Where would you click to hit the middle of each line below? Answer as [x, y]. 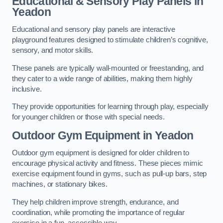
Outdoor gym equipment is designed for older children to [101, 153]
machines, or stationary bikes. [60, 184]
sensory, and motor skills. [53, 51]
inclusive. [27, 89]
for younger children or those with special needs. [88, 117]
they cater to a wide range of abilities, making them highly [102, 78]
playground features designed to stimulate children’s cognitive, [110, 40]
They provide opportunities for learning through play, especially [110, 107]
